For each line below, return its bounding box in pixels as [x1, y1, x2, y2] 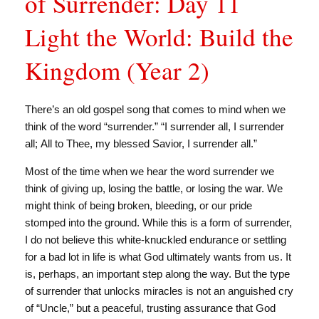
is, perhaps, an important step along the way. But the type [25, 267, 290, 280]
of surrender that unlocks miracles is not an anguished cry [25, 284, 293, 297]
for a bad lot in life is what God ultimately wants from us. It [25, 250, 291, 263]
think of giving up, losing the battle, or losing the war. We [25, 182, 283, 194]
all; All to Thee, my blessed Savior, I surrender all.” [25, 137, 257, 150]
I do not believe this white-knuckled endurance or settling [25, 233, 286, 246]
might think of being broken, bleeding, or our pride [25, 199, 252, 211]
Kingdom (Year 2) [25, 53, 209, 87]
